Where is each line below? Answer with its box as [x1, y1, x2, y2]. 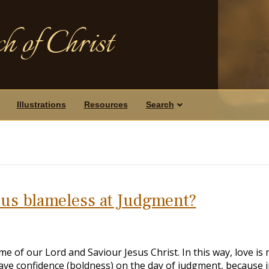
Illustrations [16, 100, 66, 109]
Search [145, 100, 174, 109]
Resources [83, 100, 128, 109]
